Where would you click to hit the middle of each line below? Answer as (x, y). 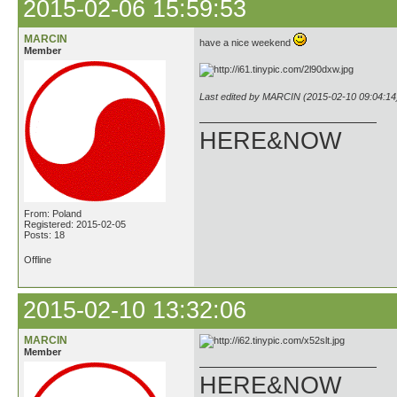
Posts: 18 (44, 235)
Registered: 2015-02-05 (75, 224)
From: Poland (53, 214)
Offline (38, 260)
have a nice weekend (246, 43)
